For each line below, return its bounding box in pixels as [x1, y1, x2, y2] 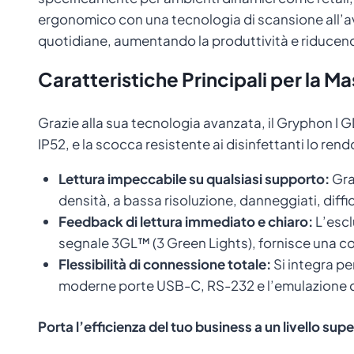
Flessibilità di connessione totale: [58, 254, 271, 273]
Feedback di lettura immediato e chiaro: [58, 212, 313, 230]
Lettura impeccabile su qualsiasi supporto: [58, 169, 330, 187]
